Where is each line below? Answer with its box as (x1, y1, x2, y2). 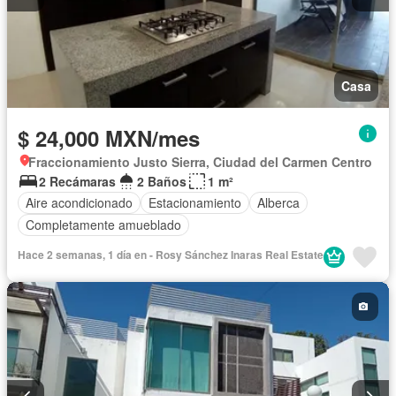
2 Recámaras (39, 171, 116, 190)
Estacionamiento (148, 194, 241, 212)
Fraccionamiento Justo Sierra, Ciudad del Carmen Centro (28, 152, 372, 171)
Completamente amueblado (26, 216, 181, 234)
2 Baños (137, 171, 187, 190)
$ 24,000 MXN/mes (18, 122, 200, 153)
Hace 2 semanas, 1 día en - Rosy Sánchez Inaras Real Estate (18, 246, 324, 263)
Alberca (257, 194, 300, 212)
